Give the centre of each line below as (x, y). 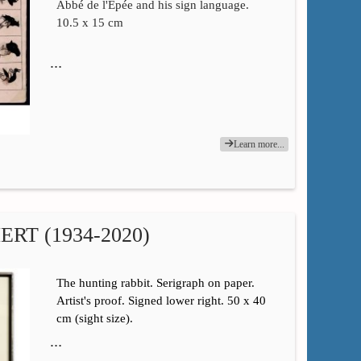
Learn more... (259, 145)
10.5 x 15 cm (89, 22)
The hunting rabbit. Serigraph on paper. (155, 283)
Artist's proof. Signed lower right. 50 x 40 (161, 301)
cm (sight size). (94, 319)
